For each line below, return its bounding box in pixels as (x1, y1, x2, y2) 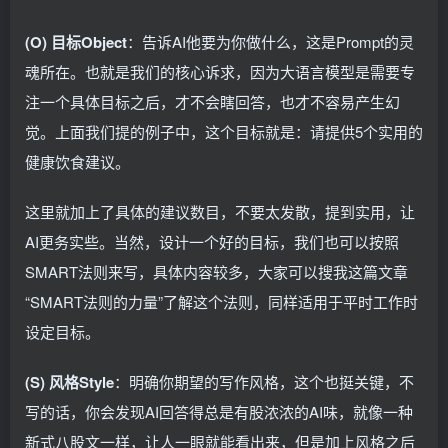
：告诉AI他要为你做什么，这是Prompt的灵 (127, 31, 414, 53)
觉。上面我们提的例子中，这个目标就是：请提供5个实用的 (25, 121, 423, 143)
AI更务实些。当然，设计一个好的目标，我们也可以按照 (25, 231, 399, 253)
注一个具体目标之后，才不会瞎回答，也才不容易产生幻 (25, 91, 400, 113)
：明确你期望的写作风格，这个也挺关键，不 (114, 371, 414, 393)
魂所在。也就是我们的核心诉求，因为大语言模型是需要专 (25, 61, 415, 83)
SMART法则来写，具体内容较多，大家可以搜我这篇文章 (25, 261, 408, 283)
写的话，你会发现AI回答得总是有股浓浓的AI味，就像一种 (25, 401, 413, 423)
